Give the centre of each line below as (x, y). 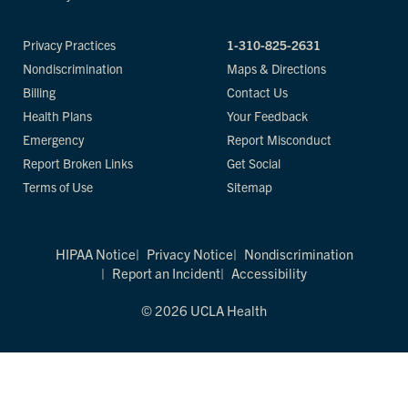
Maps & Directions (276, 68)
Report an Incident (166, 273)
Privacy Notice (189, 254)
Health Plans (57, 116)
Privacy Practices (69, 45)
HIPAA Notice (95, 254)
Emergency (53, 139)
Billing (39, 92)
